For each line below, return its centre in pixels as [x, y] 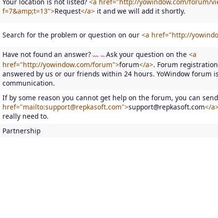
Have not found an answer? [47, 54]
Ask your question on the [147, 54]
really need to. [26, 116]
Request [68, 11]
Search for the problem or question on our [72, 35]
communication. [29, 83]
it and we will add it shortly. [140, 11]
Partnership [21, 130]
